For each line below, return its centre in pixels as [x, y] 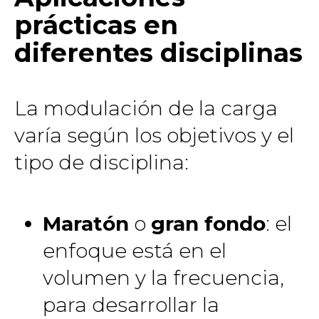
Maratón [86, 224]
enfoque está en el [135, 251]
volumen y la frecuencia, [163, 278]
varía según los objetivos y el [154, 135]
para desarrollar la [131, 305]
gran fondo [208, 224]
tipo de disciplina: [101, 162]
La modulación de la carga [146, 108]
